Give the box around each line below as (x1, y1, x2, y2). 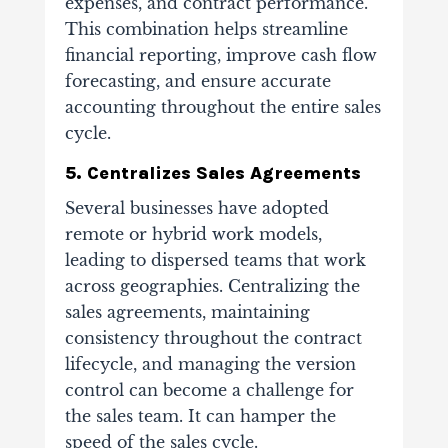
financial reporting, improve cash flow (64, 45, 377, 66)
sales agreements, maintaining (64, 302, 310, 323)
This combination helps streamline (64, 19, 348, 40)
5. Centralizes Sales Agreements (64, 162, 361, 185)
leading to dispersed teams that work (64, 250, 366, 271)
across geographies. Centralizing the (64, 276, 360, 297)
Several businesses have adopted (64, 198, 329, 219)
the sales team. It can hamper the (64, 406, 336, 427)
